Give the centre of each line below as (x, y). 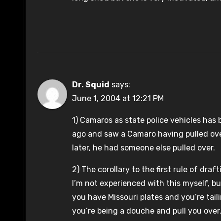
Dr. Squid (91, 85)
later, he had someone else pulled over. (144, 148)
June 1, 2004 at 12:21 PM (118, 99)
